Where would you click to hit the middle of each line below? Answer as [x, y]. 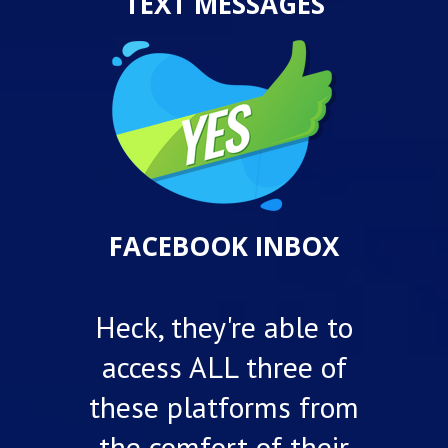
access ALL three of [224, 367]
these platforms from [224, 407]
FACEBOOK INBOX [224, 246]
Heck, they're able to [224, 327]
